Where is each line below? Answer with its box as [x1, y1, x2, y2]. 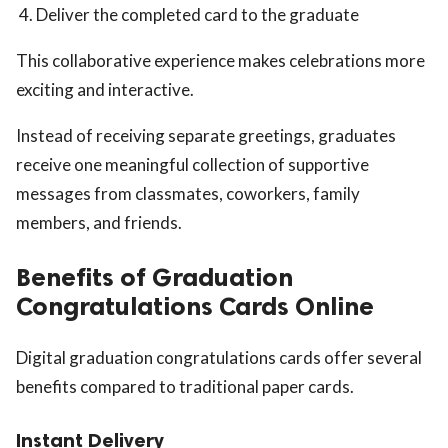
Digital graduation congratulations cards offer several [16, 346, 422, 368]
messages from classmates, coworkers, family [16, 182, 360, 204]
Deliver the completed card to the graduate [36, 3, 359, 25]
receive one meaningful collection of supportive [16, 153, 369, 175]
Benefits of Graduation [16, 261, 293, 293]
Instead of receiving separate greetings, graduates [16, 124, 396, 146]
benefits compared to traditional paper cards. [16, 375, 354, 397]
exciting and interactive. [16, 78, 194, 100]
